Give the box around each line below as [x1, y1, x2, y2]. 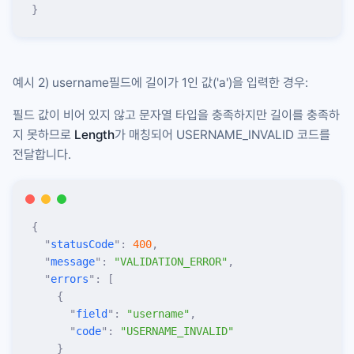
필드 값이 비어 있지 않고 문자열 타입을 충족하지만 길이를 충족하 [13, 107, 340, 122]
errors [51, 272, 88, 285]
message [51, 254, 95, 268]
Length [74, 126, 115, 142]
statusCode [51, 237, 114, 250]
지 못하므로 [13, 126, 74, 142]
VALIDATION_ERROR [120, 254, 221, 268]
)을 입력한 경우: [228, 74, 308, 90]
